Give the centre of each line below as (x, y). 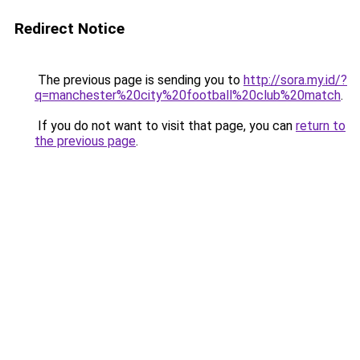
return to (321, 126)
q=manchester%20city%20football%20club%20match (188, 95)
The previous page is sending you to (139, 80)
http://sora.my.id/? (295, 80)
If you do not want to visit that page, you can (165, 126)
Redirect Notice (70, 29)
